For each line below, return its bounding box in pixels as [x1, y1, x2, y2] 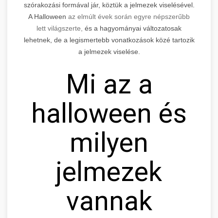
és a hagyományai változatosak [85, 24, 182, 32]
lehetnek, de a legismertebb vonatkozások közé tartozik [23, 36, 195, 44]
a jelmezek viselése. [78, 47, 140, 55]
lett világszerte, [36, 24, 85, 32]
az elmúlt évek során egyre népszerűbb [68, 12, 190, 20]
